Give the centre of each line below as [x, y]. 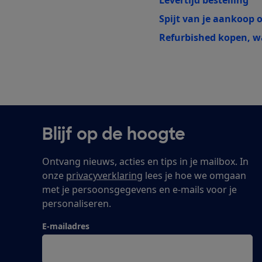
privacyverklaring [104, 175]
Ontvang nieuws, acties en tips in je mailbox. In [145, 161]
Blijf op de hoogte [114, 134]
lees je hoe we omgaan [194, 175]
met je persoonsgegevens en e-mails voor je [139, 189]
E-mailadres [66, 226]
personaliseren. [77, 203]
